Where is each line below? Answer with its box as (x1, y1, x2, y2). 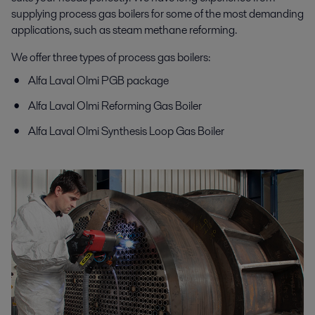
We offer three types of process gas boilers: (11, 49, 210, 65)
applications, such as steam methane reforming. (11, 21, 237, 38)
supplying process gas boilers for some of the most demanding (11, 5, 304, 22)
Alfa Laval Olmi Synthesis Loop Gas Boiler (28, 122, 224, 139)
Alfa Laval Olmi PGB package (28, 72, 169, 89)
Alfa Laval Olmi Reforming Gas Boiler (28, 97, 202, 114)
